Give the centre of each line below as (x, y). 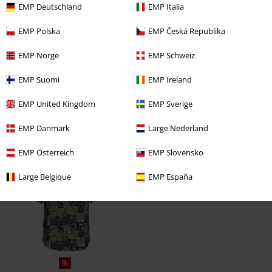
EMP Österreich (46, 152)
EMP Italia (166, 7)
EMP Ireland (170, 80)
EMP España (170, 177)
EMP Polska (39, 31)
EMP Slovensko (176, 152)
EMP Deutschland (50, 7)
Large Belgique (45, 177)
